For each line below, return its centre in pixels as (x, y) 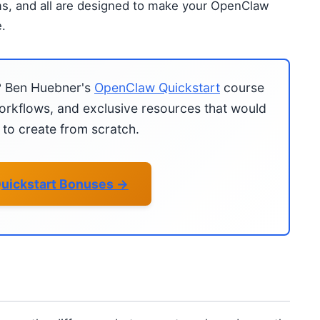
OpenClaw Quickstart (157, 87)
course (242, 87)
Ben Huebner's (48, 87)
